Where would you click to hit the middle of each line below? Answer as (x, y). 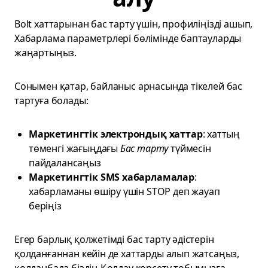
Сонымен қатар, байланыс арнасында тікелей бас (129, 86)
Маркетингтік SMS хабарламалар (112, 177)
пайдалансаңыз (65, 163)
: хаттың (221, 134)
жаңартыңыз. (46, 53)
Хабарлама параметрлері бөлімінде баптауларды (128, 38)
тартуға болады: (51, 100)
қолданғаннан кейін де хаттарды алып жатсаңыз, (127, 254)
